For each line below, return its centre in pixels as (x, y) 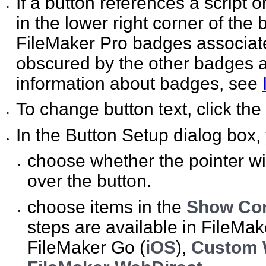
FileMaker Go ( (87, 248)
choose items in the (107, 207)
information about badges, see (139, 83)
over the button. (90, 181)
